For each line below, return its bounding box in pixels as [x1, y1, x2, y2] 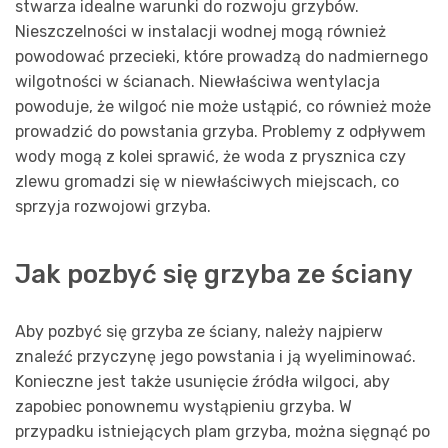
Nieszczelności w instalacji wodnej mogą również [15, 22, 386, 42]
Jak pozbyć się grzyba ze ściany [15, 258, 413, 289]
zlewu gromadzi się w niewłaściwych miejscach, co [15, 172, 399, 192]
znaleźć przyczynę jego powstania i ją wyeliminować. [15, 346, 416, 366]
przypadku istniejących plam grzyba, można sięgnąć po [15, 421, 430, 441]
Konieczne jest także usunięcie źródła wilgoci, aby [15, 371, 390, 391]
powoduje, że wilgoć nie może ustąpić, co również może [15, 97, 431, 117]
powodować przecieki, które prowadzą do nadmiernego [15, 47, 428, 67]
